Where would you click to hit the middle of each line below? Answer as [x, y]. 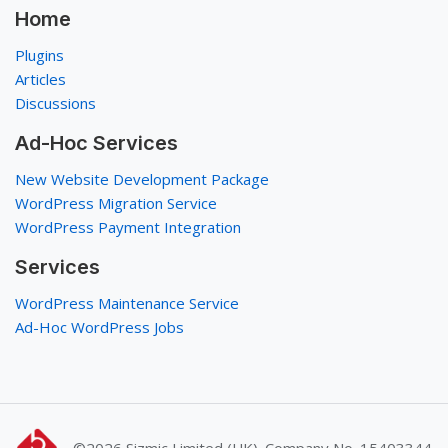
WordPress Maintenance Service [127, 303]
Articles [40, 79]
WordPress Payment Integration [128, 227]
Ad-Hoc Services [96, 143]
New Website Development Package [142, 179]
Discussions [55, 103]
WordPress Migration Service [116, 203]
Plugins [39, 55]
